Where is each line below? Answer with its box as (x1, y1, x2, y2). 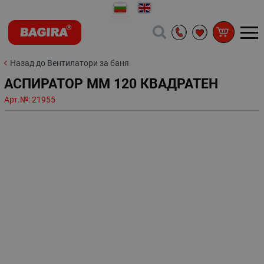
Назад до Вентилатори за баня (10, 58, 129, 68)
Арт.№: (4, 95, 32, 105)
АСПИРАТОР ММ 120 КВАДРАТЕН (4, 75, 218, 92)
